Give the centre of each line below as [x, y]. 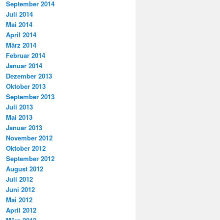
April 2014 [21, 35]
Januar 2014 [24, 66]
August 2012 [25, 169]
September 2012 [30, 158]
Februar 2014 [26, 55]
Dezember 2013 [29, 76]
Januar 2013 [24, 127]
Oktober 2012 [26, 148]
